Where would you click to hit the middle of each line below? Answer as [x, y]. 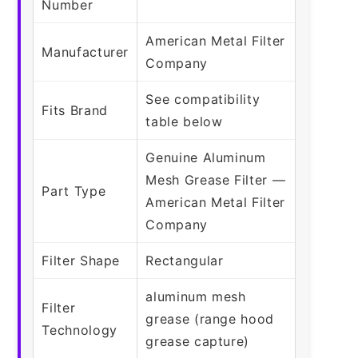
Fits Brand [75, 110]
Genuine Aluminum [206, 157]
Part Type [74, 191]
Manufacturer [86, 52]
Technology [80, 330]
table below [184, 121]
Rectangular [185, 260]
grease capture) [197, 341]
